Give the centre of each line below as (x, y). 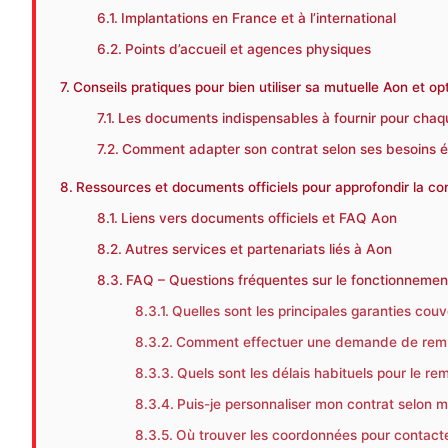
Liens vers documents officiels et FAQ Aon (259, 218)
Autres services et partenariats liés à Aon (259, 249)
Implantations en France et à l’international (259, 18)
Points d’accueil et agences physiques (248, 49)
